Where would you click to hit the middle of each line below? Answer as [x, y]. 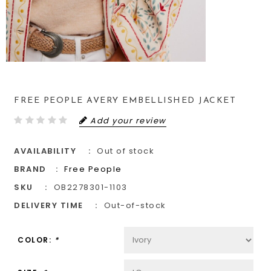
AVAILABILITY [45, 151]
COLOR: [36, 240]
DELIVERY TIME [49, 205]
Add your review [128, 120]
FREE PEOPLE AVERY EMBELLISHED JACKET [125, 101]
